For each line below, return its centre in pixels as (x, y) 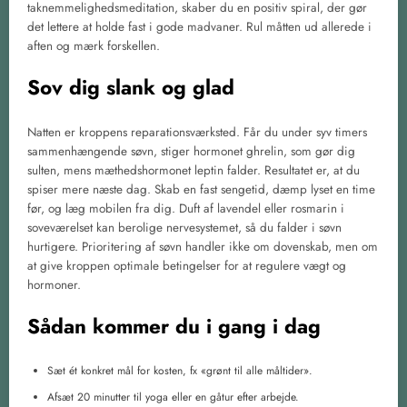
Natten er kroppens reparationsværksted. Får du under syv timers (197, 133)
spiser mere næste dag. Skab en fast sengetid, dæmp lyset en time (201, 190)
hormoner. (54, 285)
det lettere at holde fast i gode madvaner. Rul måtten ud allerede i (199, 26)
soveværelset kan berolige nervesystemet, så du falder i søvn (184, 228)
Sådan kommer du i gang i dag (174, 327)
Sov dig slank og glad (131, 87)
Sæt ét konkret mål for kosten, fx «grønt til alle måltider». (180, 370)
